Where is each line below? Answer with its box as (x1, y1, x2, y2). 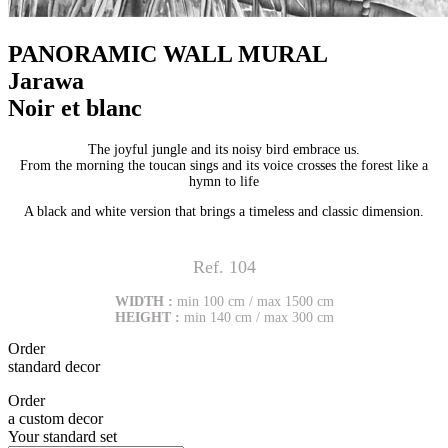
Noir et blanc (8, 94, 142, 121)
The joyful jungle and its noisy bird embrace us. (88, 141, 360, 157)
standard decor (8, 357, 100, 375)
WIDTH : (114, 293, 177, 309)
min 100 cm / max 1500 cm (176, 293, 334, 309)
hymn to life (189, 173, 259, 189)
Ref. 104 (192, 256, 256, 277)
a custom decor (8, 409, 103, 427)
